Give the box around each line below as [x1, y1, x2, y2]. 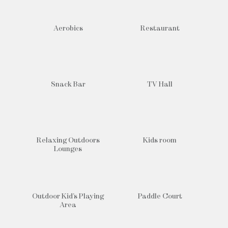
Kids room [143, 137, 177, 145]
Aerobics [53, 25, 83, 33]
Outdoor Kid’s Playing [32, 193, 104, 201]
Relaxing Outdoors [36, 137, 100, 145]
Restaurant [140, 25, 180, 33]
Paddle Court [137, 193, 182, 201]
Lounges [54, 146, 82, 154]
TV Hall [147, 81, 173, 89]
